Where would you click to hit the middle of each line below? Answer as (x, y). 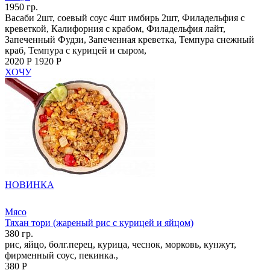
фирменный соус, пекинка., (61, 255)
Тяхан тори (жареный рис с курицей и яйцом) (99, 222)
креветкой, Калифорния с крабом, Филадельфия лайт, (115, 28)
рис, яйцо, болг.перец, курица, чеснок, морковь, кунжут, (121, 244)
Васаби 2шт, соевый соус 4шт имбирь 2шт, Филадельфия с (125, 17)
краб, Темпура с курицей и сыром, (76, 50)
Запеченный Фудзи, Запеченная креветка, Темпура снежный (130, 39)
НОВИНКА (30, 184)
